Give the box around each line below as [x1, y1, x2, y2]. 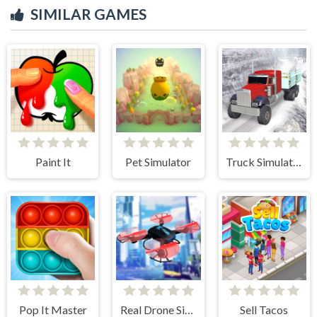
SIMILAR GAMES [30, 4, 146, 23]
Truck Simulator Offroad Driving [293, 154, 302, 168]
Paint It [35, 154, 71, 168]
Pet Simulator [125, 154, 192, 168]
